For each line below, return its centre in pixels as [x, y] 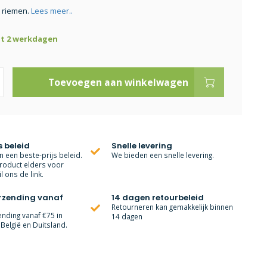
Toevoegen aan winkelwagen [118, 82]
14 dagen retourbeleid [158, 198]
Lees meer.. [52, 11]
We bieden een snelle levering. [163, 155]
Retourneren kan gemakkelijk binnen [173, 207]
